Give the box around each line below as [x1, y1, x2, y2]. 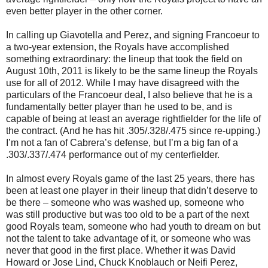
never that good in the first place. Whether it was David [6, 245, 236, 255]
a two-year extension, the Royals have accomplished [6, 41, 229, 52]
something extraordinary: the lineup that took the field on [6, 53, 242, 64]
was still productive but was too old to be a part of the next [6, 209, 249, 220]
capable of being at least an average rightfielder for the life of [6, 113, 261, 124]
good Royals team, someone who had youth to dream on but [6, 221, 260, 232]
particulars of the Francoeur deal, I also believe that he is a [6, 89, 252, 100]
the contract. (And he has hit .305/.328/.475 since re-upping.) [6, 125, 260, 136]
